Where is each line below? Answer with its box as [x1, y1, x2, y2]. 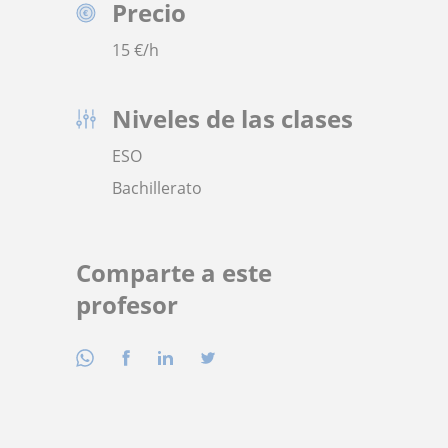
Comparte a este [76, 256, 272, 289]
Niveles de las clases [112, 102, 353, 135]
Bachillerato [112, 177, 202, 199]
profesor [76, 288, 178, 321]
